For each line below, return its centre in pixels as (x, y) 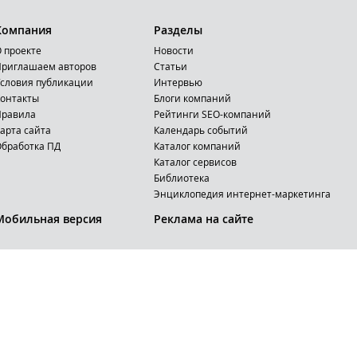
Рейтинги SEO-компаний (212, 114)
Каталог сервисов (195, 162)
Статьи (170, 66)
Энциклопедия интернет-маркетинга (242, 194)
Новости (173, 50)
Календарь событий (200, 130)
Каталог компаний (197, 146)
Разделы (178, 30)
